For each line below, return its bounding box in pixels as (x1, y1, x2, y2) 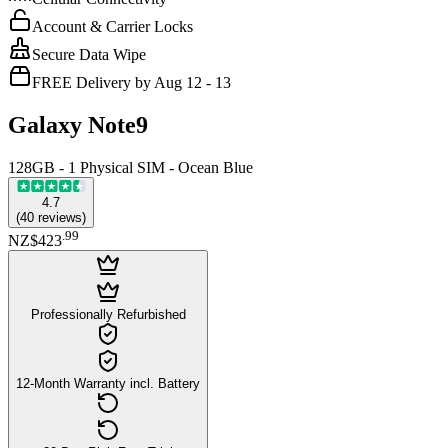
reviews (38, 209, 82, 225)
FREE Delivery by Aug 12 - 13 (32, 73, 231, 91)
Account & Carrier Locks (32, 17, 193, 35)
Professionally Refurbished (30, 306, 186, 322)
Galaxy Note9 (8, 111, 148, 138)
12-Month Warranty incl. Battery (16, 375, 200, 391)
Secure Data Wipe (32, 45, 146, 63)
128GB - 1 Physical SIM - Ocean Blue (8, 158, 253, 176)
